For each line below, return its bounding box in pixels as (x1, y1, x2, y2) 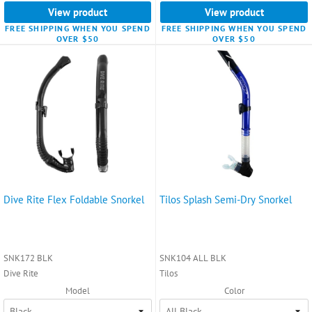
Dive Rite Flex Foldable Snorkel (3, 192, 144, 206)
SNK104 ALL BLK (159, 251, 226, 264)
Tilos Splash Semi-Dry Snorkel (159, 192, 292, 206)
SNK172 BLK (3, 251, 53, 264)
